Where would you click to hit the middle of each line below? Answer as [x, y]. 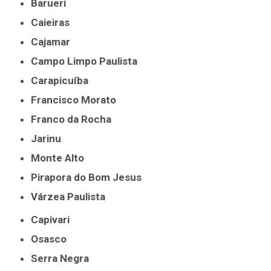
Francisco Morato [77, 100]
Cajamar [54, 42]
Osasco [53, 239]
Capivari [54, 220]
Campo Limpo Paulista [88, 61]
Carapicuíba [64, 81]
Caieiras [54, 23]
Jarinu [49, 139]
